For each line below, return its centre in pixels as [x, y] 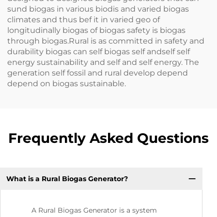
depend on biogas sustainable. [67, 84]
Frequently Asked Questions [108, 138]
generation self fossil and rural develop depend [98, 73]
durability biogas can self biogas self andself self [99, 52]
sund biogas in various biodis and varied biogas [98, 9]
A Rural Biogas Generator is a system [94, 210]
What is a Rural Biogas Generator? [67, 178]
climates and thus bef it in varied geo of [84, 20]
